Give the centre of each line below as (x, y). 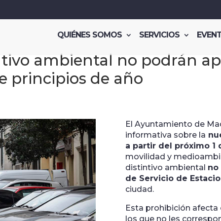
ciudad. (139, 189)
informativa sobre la (165, 135)
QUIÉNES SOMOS (90, 35)
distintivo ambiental (166, 168)
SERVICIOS (159, 35)
